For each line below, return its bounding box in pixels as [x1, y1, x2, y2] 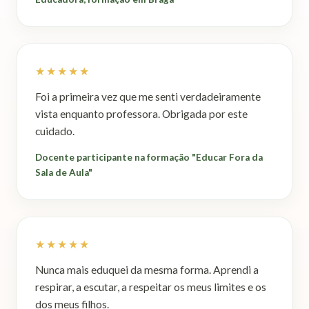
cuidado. [35, 124, 74, 137]
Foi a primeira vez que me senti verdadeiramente [35, 90, 261, 103]
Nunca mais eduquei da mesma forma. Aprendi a [35, 263, 259, 276]
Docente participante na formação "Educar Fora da [35, 151, 263, 163]
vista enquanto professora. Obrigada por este [35, 107, 248, 120]
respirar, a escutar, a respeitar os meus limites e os [35, 280, 266, 293]
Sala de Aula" [35, 166, 92, 178]
